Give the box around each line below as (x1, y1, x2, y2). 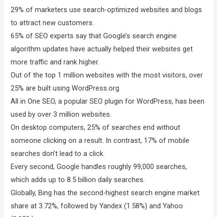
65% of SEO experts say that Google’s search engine (11, 31, 177, 41)
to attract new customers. (11, 18, 94, 28)
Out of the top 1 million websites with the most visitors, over (11, 71, 203, 80)
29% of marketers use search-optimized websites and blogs (11, 5, 202, 15)
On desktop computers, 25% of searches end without (11, 123, 181, 132)
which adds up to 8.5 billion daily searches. (11, 175, 145, 185)
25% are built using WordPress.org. (11, 84, 121, 93)
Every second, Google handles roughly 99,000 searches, (11, 162, 187, 171)
